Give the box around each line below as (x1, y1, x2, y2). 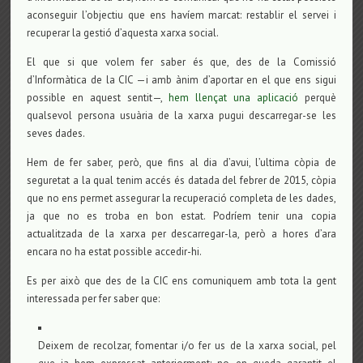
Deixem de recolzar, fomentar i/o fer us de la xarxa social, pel (38, 338, 336, 352)
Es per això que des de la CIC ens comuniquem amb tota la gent (27, 273, 336, 288)
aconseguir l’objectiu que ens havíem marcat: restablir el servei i (27, 7, 336, 22)
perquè (297, 90, 336, 105)
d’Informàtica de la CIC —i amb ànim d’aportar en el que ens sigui (27, 72, 336, 87)
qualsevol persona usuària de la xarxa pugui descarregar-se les (27, 108, 336, 122)
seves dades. (27, 126, 86, 140)
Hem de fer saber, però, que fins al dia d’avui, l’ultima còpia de (27, 155, 336, 169)
